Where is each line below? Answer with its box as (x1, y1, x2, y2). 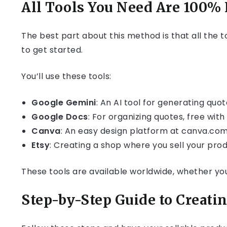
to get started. (21, 44, 83, 56)
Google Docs (31, 111, 88, 123)
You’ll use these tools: (21, 70, 111, 82)
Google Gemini (31, 97, 96, 108)
